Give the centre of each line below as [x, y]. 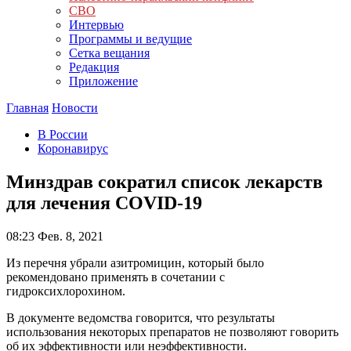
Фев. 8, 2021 [69, 236]
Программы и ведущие [130, 39]
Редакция [94, 67]
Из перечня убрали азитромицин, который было [135, 262]
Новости [75, 108]
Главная [27, 108]
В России [63, 134]
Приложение [103, 81]
